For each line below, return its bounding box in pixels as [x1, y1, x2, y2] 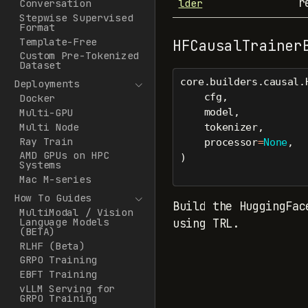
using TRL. [173, 216, 239, 232]
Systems [19, 158, 61, 172]
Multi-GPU [19, 105, 74, 119]
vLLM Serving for [19, 282, 115, 296]
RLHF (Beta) [19, 239, 85, 252]
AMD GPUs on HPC [19, 148, 109, 162]
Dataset [19, 58, 61, 72]
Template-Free [19, 34, 97, 48]
